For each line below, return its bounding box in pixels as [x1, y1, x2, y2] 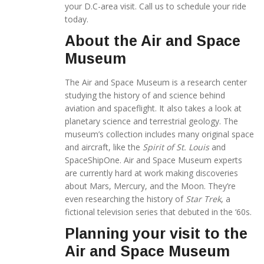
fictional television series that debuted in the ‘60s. [65, 206, 252, 218]
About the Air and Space [65, 32, 240, 49]
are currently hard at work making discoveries [65, 167, 238, 179]
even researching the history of [65, 193, 186, 205]
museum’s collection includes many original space [65, 128, 254, 140]
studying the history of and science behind [65, 90, 225, 101]
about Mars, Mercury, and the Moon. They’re [65, 180, 236, 192]
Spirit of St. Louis [143, 141, 209, 153]
